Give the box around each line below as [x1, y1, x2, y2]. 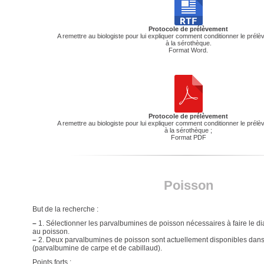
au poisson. [32, 227, 70, 236]
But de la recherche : [32, 205, 98, 213]
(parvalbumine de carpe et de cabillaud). [32, 244, 162, 252]
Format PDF [170, 134, 206, 141]
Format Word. [169, 47, 208, 54]
